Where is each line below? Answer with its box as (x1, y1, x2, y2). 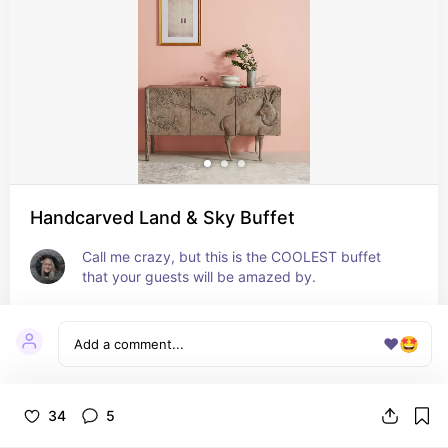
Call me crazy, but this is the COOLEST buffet (82, 248, 381, 265)
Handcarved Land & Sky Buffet (30, 207, 295, 228)
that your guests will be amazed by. (82, 268, 316, 285)
